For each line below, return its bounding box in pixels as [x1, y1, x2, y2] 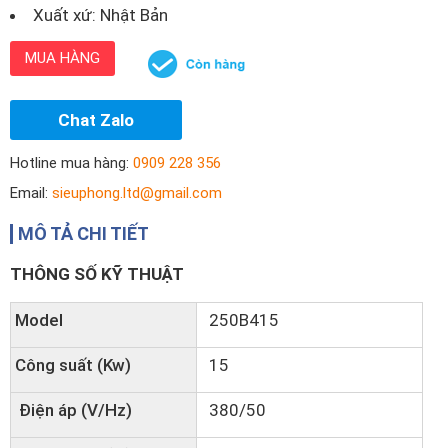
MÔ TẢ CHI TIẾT [18, 223, 149, 244]
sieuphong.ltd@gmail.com [52, 184, 222, 202]
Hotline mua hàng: [10, 154, 133, 172]
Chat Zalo [58, 110, 134, 130]
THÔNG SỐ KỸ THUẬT [10, 264, 184, 284]
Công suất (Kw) [15, 355, 131, 375]
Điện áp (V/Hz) [15, 400, 132, 420]
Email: [10, 184, 52, 202]
